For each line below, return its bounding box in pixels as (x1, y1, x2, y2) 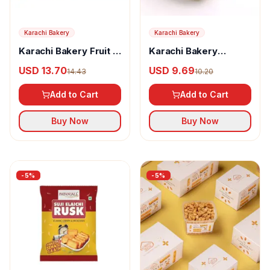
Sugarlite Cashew (149, 57, 228, 69)
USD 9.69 (149, 64, 195, 77)
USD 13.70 (19, 64, 67, 77)
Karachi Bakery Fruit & (19, 45, 119, 57)
